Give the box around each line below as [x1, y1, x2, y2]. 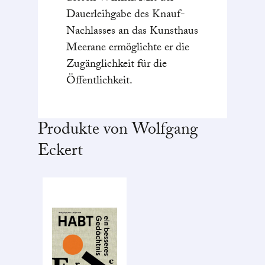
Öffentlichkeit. [66, 72, 132, 91]
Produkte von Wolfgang [38, 117, 198, 146]
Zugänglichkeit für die [66, 56, 167, 75]
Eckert [38, 138, 83, 167]
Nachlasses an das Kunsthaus [66, 22, 198, 41]
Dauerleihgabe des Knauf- [66, 6, 185, 25]
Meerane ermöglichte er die [66, 39, 189, 58]
